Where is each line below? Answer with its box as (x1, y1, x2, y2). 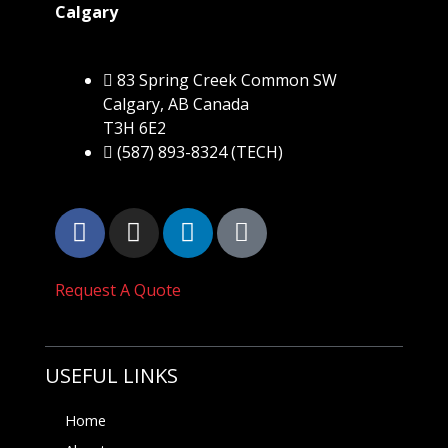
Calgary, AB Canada (102, 92, 249, 115)
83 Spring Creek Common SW (116, 68, 337, 91)
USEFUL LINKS (44, 361, 178, 389)
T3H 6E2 (102, 116, 166, 139)
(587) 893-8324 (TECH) (116, 140, 283, 163)
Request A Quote (54, 278, 181, 301)
